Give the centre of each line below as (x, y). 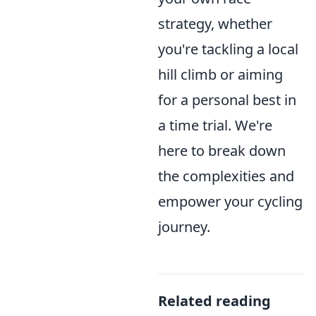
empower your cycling (230, 201)
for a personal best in (227, 100)
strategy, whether (215, 24)
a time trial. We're (215, 125)
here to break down (222, 151)
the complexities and (226, 176)
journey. (184, 227)
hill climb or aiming (220, 74)
